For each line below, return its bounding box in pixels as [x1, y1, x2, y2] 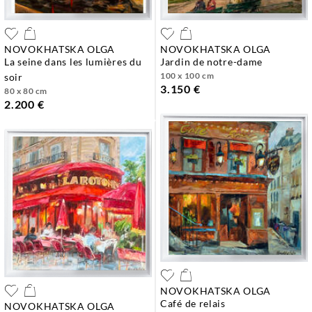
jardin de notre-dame [164, 55, 263, 68]
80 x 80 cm [4, 85, 47, 96]
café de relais [167, 297, 226, 309]
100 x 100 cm [160, 70, 214, 81]
